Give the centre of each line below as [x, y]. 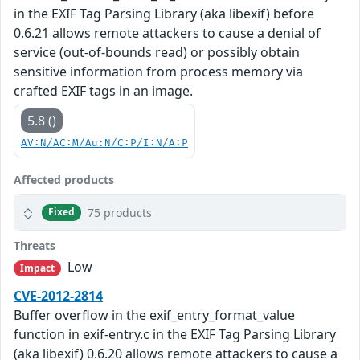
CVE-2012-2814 [58, 296]
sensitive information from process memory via [158, 71]
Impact [37, 268]
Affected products [64, 179]
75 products [120, 212]
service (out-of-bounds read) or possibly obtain [157, 52]
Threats [35, 245]
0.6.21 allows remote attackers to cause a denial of [167, 33]
